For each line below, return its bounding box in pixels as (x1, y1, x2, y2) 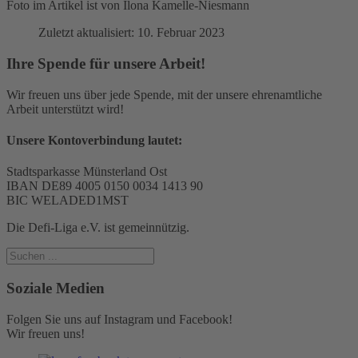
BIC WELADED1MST (6, 193, 129, 208)
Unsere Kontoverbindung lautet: (6, 133, 182, 147)
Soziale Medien (6, 279, 105, 296)
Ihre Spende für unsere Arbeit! (6, 54, 205, 72)
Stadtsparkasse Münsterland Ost (6, 165, 167, 179)
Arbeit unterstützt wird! (6, 101, 124, 116)
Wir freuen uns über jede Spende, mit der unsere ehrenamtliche (6, 87, 322, 101)
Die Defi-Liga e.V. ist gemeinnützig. (6, 221, 189, 235)
